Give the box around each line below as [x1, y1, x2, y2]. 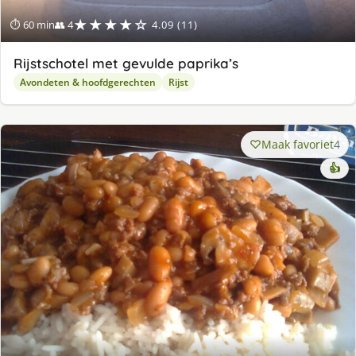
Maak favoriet [261, 136, 334, 152]
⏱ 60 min [10, 17, 55, 32]
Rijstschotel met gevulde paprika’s [14, 54, 238, 72]
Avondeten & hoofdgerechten [20, 75, 156, 89]
